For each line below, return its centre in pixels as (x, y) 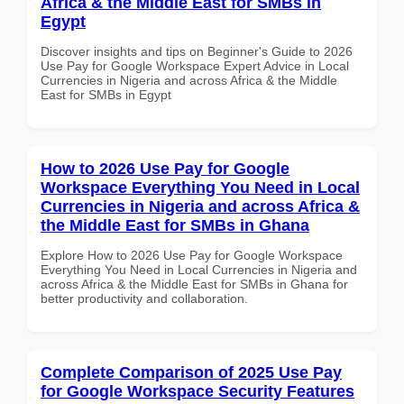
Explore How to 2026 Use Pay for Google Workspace (192, 255)
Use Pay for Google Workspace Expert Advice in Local (195, 65)
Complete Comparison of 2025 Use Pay (191, 372)
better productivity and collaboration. (144, 298)
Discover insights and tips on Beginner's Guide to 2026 (197, 51)
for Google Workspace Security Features (197, 391)
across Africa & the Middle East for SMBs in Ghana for (194, 284)
